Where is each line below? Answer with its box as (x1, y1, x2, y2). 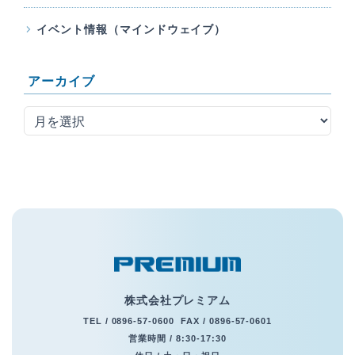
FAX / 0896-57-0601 (180, 315, 273, 326)
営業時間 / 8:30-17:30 (128, 333, 227, 343)
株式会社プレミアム (124, 293, 231, 307)
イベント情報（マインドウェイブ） (36, 22, 227, 36)
